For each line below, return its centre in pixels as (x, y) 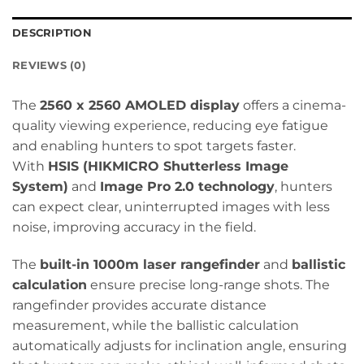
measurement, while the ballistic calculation (156, 326)
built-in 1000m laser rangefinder (150, 265)
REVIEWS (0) (49, 66)
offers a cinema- (293, 106)
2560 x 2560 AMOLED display (140, 106)
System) (40, 187)
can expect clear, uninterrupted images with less (171, 207)
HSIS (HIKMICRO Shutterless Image (168, 167)
